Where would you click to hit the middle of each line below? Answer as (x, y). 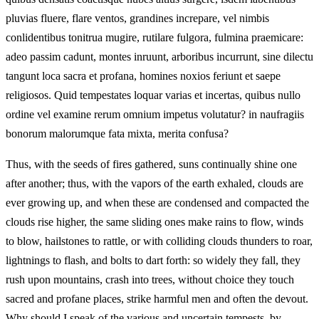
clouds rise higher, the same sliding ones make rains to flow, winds (155, 222)
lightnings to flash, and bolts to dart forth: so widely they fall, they (153, 261)
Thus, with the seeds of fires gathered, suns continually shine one (151, 164)
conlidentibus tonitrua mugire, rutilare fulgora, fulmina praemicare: (155, 38)
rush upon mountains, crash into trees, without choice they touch (150, 280)
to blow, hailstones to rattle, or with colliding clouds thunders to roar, (159, 241)
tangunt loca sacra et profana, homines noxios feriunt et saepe (143, 76)
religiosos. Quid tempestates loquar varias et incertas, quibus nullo (153, 95)
